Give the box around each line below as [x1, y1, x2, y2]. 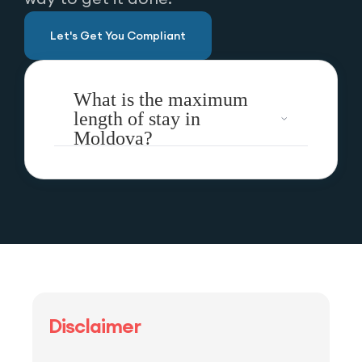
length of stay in [74, 108, 200, 129]
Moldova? [74, 128, 153, 149]
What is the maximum [74, 89, 248, 110]
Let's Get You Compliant [50, 28, 186, 43]
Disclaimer [48, 313, 141, 338]
